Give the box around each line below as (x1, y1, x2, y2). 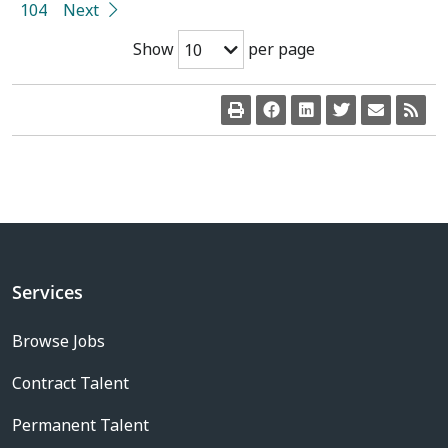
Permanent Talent (12, 414, 149, 437)
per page (244, 38, 315, 60)
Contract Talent (12, 372, 129, 395)
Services (12, 280, 83, 305)
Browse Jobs (12, 330, 105, 353)
